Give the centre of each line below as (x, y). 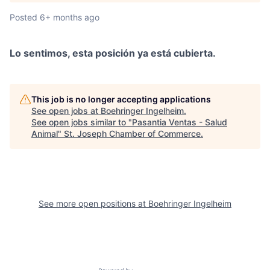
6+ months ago (70, 17)
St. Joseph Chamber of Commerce (132, 134)
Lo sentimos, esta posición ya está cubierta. (113, 53)
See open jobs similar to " (82, 122)
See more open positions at (93, 204)
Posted (24, 17)
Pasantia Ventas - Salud (180, 122)
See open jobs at (66, 111)
